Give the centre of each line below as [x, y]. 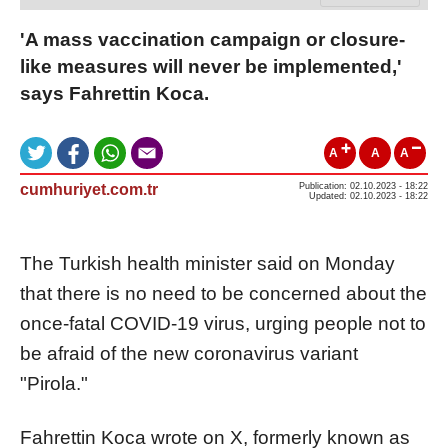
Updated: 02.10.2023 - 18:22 [368, 195]
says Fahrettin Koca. [114, 93]
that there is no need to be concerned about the [223, 293]
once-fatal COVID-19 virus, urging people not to [223, 323]
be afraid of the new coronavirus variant [189, 353]
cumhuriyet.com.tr [89, 189]
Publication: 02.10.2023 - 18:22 [363, 185]
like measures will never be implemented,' [211, 66]
